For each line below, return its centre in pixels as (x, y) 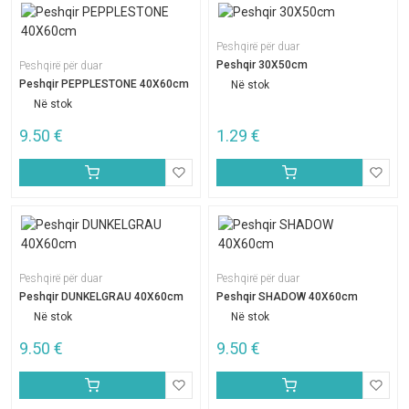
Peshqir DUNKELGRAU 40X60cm (101, 297)
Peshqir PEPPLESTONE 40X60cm (104, 84)
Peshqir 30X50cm (262, 65)
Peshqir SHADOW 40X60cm (287, 297)
